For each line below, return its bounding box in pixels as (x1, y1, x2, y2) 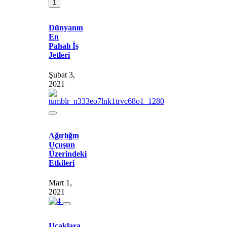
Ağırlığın (49, 131, 79, 140)
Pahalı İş (49, 42, 79, 51)
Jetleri (49, 51, 70, 60)
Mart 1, (49, 178, 72, 187)
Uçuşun (49, 140, 75, 149)
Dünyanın (49, 23, 83, 32)
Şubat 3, (49, 70, 75, 80)
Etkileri (49, 158, 74, 167)
